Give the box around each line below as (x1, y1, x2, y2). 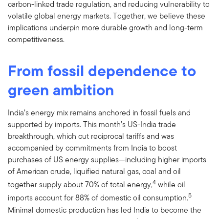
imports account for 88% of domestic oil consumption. (8, 192, 188, 204)
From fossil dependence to (8, 59, 196, 83)
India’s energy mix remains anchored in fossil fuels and (8, 107, 191, 119)
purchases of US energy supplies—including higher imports (8, 154, 206, 166)
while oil (156, 179, 185, 191)
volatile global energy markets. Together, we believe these (8, 10, 205, 22)
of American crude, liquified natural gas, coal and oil (8, 166, 181, 177)
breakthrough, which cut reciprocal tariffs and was (8, 131, 174, 142)
